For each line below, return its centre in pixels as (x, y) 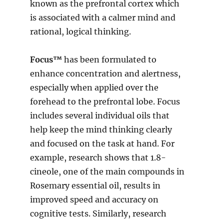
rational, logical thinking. (80, 32)
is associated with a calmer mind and (103, 18)
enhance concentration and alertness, (105, 74)
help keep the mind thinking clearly (101, 130)
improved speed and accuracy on (94, 200)
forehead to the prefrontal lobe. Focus (105, 102)
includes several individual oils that (100, 116)
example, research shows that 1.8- (98, 158)
